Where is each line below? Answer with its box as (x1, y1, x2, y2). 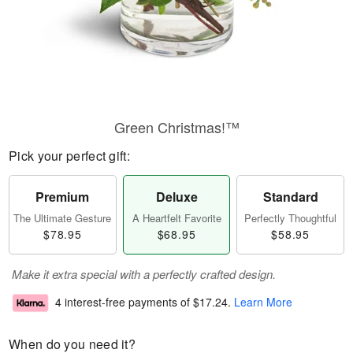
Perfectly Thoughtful (244, 210, 337, 225)
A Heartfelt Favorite (132, 210, 221, 225)
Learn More (234, 294, 292, 310)
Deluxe (155, 188, 198, 206)
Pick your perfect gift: (9, 147, 130, 165)
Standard (262, 188, 318, 206)
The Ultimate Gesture (13, 210, 112, 225)
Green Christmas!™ (113, 117, 240, 137)
